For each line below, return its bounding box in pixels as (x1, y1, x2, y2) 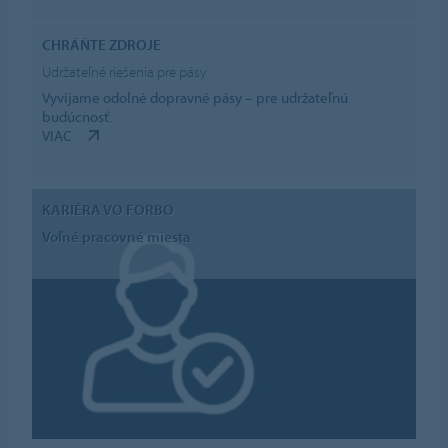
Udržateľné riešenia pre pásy (42, 61, 208, 81)
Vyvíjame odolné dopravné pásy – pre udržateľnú (42, 88, 349, 108)
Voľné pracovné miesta (42, 226, 192, 246)
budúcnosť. (42, 107, 113, 127)
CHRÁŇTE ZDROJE (42, 35, 162, 55)
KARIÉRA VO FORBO (42, 200, 175, 220)
